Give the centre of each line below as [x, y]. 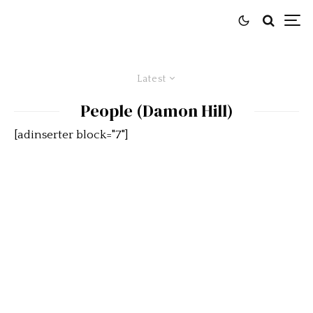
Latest [151, 79]
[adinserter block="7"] [71, 135]
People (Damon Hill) [156, 111]
